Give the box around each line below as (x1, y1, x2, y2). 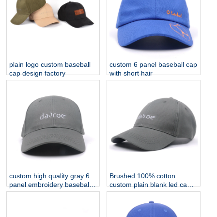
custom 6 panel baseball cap (109, 61, 198, 69)
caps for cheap (9, 189, 55, 198)
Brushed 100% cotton (109, 172, 176, 180)
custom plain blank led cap (109, 181, 191, 189)
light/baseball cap (109, 189, 163, 198)
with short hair (109, 69, 153, 77)
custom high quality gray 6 (9, 172, 90, 180)
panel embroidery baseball (9, 181, 91, 189)
